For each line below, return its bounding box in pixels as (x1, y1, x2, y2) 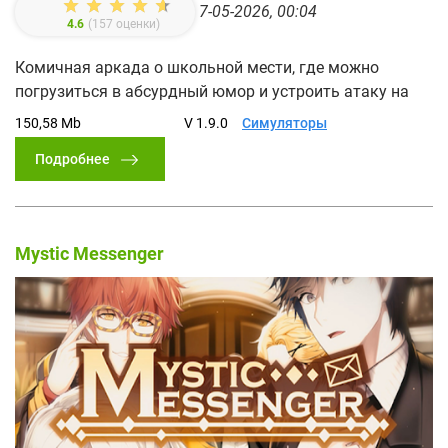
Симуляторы (242, 114, 327, 131)
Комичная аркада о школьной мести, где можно (15, 57, 379, 77)
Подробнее (35, 150, 110, 167)
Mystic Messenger (15, 242, 164, 264)
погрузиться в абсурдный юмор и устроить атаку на (15, 81, 409, 101)
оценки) (113, 16, 160, 31)
